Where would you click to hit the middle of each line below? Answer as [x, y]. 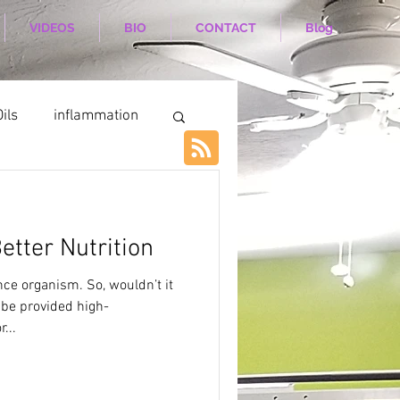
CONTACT [226, 28]
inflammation [96, 116]
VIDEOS [52, 28]
